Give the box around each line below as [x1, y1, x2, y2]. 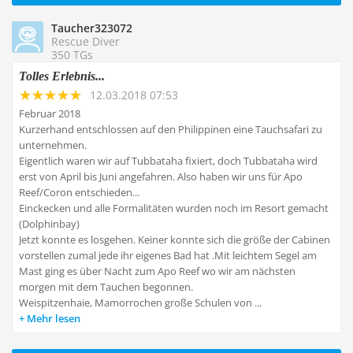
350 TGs [51, 47, 93, 62]
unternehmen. [19, 138, 87, 152]
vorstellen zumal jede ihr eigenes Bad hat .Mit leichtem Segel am [19, 248, 317, 262]
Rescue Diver [51, 34, 120, 49]
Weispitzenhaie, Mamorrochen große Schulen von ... [19, 295, 262, 310]
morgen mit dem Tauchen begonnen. [19, 280, 193, 294]
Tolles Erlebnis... [19, 69, 105, 83]
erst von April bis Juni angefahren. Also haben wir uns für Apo [19, 169, 303, 184]
